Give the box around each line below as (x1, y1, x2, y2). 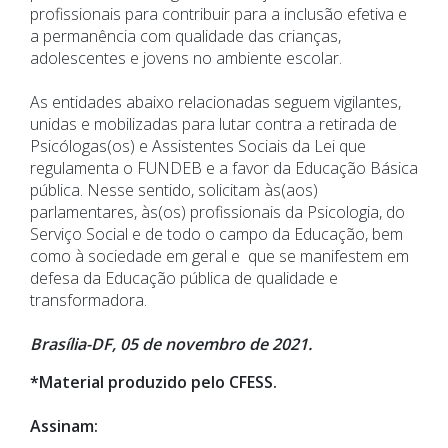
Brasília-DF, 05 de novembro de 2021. (30, 333, 312, 356)
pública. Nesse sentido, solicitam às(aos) (30, 179, 318, 202)
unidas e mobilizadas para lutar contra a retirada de (30, 113, 397, 136)
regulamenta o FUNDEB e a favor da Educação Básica (30, 157, 418, 180)
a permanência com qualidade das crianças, (30, 25, 341, 48)
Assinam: (30, 415, 98, 438)
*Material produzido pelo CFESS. (30, 371, 277, 394)
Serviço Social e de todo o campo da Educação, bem (30, 223, 403, 246)
